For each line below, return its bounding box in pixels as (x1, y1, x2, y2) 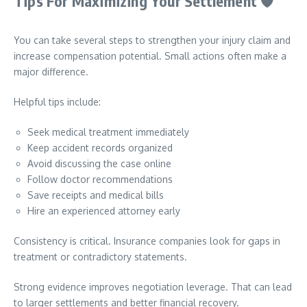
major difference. (14, 66, 88, 77)
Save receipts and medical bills (27, 189, 164, 201)
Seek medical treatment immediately (27, 126, 189, 138)
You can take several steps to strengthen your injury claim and (14, 34, 291, 46)
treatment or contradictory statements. (14, 251, 187, 262)
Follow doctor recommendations (27, 173, 173, 185)
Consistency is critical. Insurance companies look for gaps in (14, 235, 280, 247)
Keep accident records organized (27, 142, 173, 153)
